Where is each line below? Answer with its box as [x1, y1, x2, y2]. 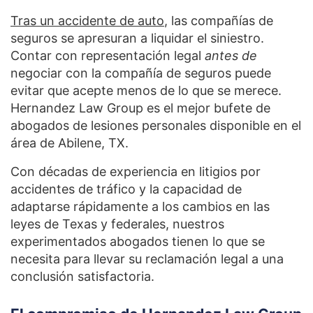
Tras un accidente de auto [10, 13, 164, 28]
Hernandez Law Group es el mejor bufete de [10, 100, 270, 115]
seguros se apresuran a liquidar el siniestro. [10, 30, 264, 45]
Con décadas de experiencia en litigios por [10, 163, 261, 179]
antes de [205, 48, 257, 63]
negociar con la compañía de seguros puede [10, 65, 271, 80]
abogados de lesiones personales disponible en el [10, 117, 301, 133]
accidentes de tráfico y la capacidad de [10, 181, 242, 196]
